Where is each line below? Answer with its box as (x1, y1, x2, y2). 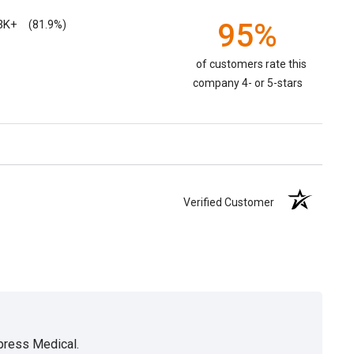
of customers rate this (196, 58, 307, 71)
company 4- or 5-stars (192, 77, 303, 90)
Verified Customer (183, 196, 282, 209)
